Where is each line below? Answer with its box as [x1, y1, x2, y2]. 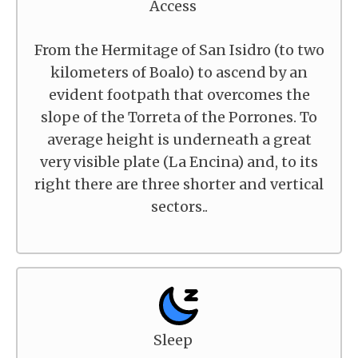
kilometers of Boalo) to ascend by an [50, 63, 308, 82]
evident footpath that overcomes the [48, 86, 310, 104]
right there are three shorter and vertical [34, 175, 324, 193]
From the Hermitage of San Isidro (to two [34, 41, 324, 59]
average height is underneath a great [46, 130, 312, 149]
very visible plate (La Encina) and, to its [40, 153, 318, 171]
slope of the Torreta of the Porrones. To [41, 108, 317, 126]
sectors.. [150, 197, 208, 216]
